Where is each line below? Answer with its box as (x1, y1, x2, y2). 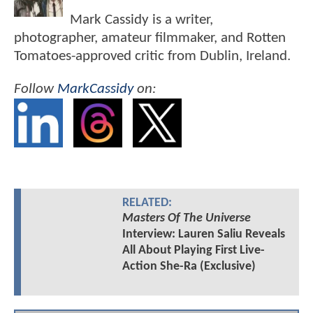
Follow (14, 82, 57, 97)
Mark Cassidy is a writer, (70, 12, 213, 27)
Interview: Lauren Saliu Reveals (122, 228, 285, 242)
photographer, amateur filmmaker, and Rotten (14, 30, 286, 45)
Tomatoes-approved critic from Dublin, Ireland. (14, 48, 291, 64)
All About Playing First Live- (122, 244, 265, 258)
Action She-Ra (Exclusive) (122, 260, 256, 274)
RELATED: (122, 197, 172, 210)
